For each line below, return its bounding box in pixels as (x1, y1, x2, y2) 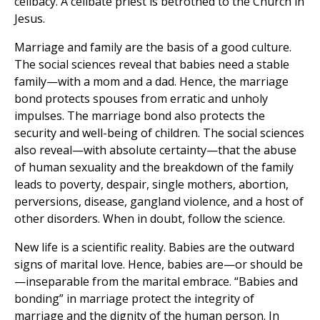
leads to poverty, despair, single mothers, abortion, (14, 176, 289, 193)
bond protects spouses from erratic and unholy (14, 91, 268, 107)
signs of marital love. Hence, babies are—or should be (14, 256, 303, 273)
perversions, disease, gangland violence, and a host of (14, 194, 304, 210)
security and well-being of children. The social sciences (14, 125, 304, 141)
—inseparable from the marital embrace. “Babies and (14, 274, 298, 290)
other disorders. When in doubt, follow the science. (14, 211, 285, 227)
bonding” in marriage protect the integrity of (14, 291, 254, 307)
